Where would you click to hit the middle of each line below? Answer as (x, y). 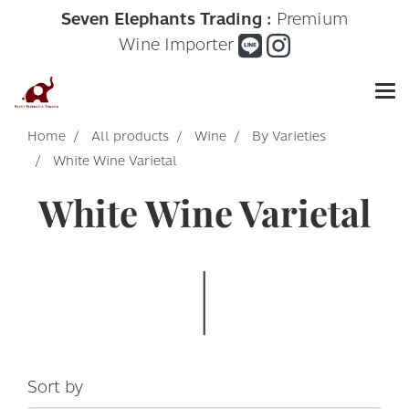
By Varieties (289, 136)
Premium (310, 19)
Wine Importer (178, 44)
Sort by (62, 387)
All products (130, 136)
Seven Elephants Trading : (167, 19)
